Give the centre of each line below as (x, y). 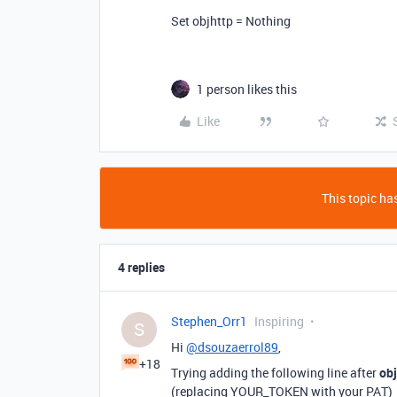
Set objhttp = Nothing (231, 21)
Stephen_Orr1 (209, 321)
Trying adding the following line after (275, 373)
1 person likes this (247, 89)
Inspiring (279, 321)
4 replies (141, 267)
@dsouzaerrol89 (232, 347)
